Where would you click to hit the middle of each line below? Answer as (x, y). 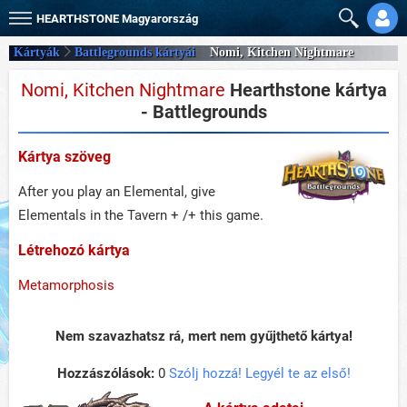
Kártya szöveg (65, 157)
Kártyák (37, 53)
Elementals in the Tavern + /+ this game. (141, 215)
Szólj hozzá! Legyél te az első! (259, 373)
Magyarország (160, 19)
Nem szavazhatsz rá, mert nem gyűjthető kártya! (203, 336)
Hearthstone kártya (306, 90)
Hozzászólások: (105, 373)
